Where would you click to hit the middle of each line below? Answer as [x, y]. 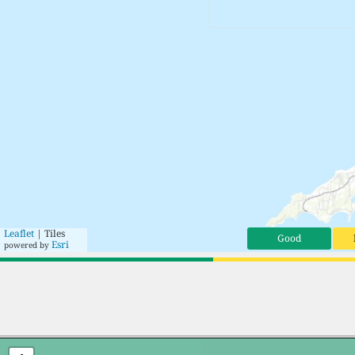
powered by [27, 244]
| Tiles [50, 233]
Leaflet [19, 233]
